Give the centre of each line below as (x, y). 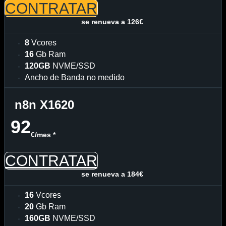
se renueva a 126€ (113, 21)
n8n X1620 (44, 105)
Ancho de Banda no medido (75, 77)
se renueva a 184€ (113, 174)
